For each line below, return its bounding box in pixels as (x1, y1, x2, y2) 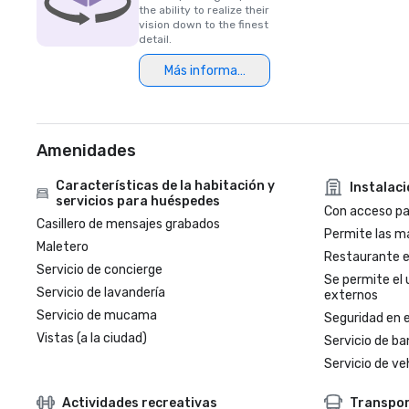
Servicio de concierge (37, 262, 163, 278)
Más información (163, 62, 262, 79)
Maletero (37, 239, 89, 255)
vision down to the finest (139, 18, 268, 31)
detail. (139, 33, 172, 46)
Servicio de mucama (37, 308, 157, 323)
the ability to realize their (139, 4, 269, 16)
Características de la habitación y (56, 178, 276, 194)
